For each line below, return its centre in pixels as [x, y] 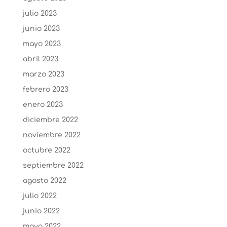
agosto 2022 [44, 180]
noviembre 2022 [51, 135]
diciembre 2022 [50, 120]
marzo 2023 [43, 74]
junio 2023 [41, 28]
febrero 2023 [45, 89]
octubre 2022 [46, 150]
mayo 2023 [42, 44]
